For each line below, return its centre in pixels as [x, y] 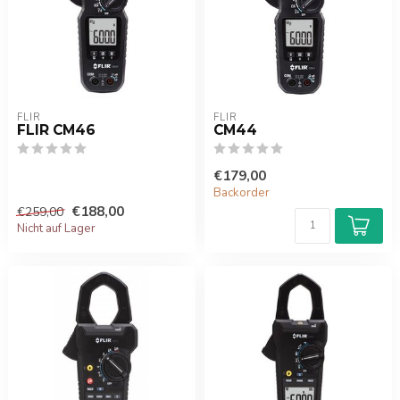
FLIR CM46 [56, 130]
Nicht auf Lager [56, 229]
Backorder [242, 193]
